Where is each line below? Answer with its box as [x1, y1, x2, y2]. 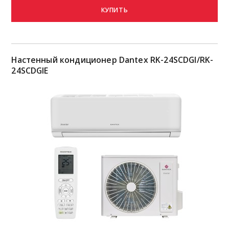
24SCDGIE [11, 64, 49, 76]
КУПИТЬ [101, 5, 128, 14]
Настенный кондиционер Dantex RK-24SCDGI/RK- [11, 54, 214, 65]
